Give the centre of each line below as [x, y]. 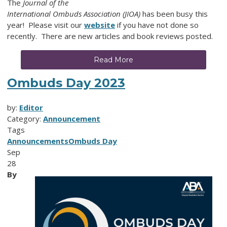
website [100, 25]
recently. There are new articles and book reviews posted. [111, 36]
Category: [25, 118]
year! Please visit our [46, 25]
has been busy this [174, 13]
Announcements [38, 141]
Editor [31, 107]
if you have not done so [157, 25]
